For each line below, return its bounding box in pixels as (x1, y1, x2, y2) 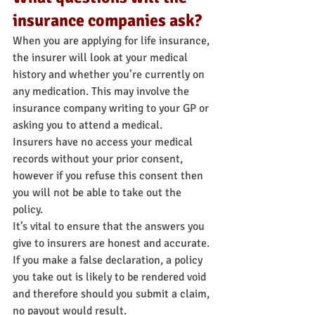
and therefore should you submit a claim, (13, 287, 212, 302)
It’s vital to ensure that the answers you (13, 219, 207, 234)
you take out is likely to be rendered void (13, 270, 209, 285)
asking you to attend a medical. (13, 118, 162, 133)
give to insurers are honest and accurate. (13, 236, 212, 251)
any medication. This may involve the (13, 84, 192, 99)
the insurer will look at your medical (13, 51, 191, 65)
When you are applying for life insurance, (13, 34, 212, 49)
